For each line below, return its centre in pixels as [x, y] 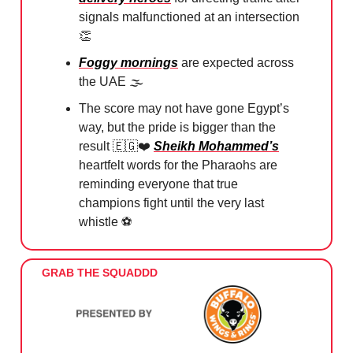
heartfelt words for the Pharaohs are [178, 165]
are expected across [236, 63]
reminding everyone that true [158, 184]
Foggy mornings [128, 63]
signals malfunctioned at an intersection [189, 17]
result [96, 147]
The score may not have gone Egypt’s [184, 109]
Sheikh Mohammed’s [216, 147]
